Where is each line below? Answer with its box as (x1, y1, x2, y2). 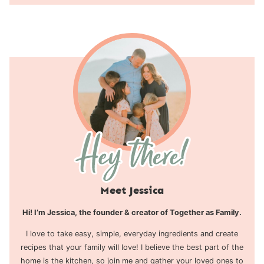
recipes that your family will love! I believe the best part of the (21, 243, 243, 252)
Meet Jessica (100, 184, 164, 197)
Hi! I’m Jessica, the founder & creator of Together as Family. (22, 208, 242, 217)
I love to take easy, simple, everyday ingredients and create (26, 229, 238, 239)
